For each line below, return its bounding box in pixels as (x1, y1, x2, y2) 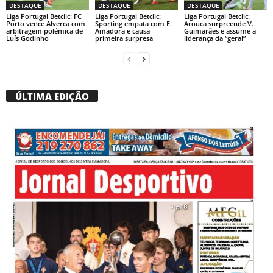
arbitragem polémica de (6, 26, 83, 36)
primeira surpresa (94, 34, 153, 43)
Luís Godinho (6, 34, 49, 43)
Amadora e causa (94, 26, 150, 36)
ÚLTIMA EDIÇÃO (15, 90, 89, 103)
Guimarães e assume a (183, 26, 256, 36)
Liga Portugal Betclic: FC (6, 12, 82, 21)
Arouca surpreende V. (183, 19, 253, 29)
